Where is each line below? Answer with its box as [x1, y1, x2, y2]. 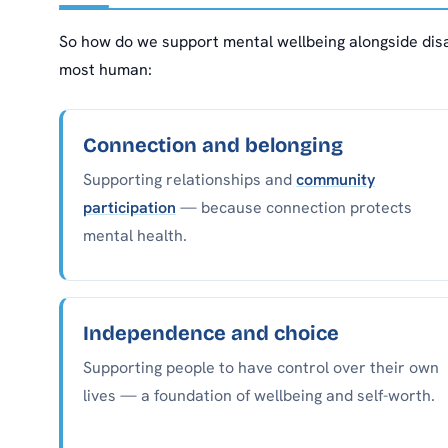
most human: [59, 58, 152, 80]
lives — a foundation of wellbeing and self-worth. [83, 385, 435, 407]
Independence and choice [83, 321, 339, 346]
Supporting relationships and [83, 169, 296, 191]
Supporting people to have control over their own [83, 357, 439, 379]
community [296, 169, 375, 191]
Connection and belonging [83, 133, 343, 158]
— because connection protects [176, 197, 412, 219]
